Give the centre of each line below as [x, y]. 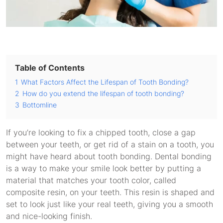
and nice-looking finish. [49, 216]
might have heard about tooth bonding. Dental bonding [109, 156]
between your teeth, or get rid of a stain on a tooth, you [110, 144]
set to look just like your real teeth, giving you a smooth [110, 204]
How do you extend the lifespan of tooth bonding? [103, 93]
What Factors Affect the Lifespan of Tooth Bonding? [105, 82]
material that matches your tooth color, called [91, 180]
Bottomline [40, 105]
